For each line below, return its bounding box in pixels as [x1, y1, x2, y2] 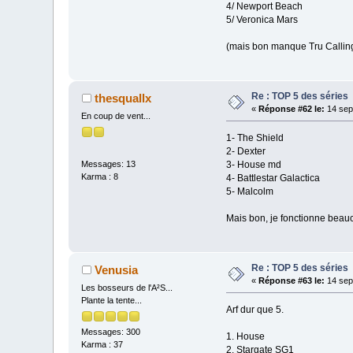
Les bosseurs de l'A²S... [81, 282, 173, 292]
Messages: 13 [81, 159, 136, 169]
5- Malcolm [225, 185, 273, 197]
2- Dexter [225, 145, 266, 157]
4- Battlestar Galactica [225, 172, 320, 184]
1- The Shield [225, 132, 284, 143]
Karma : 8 [81, 172, 119, 182]
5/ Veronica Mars [225, 13, 298, 25]
